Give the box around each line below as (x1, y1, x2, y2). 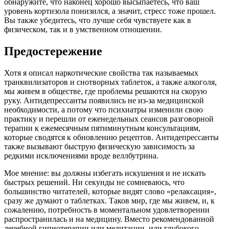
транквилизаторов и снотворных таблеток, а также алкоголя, (4, 78, 217, 87)
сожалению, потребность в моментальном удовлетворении (4, 205, 210, 215)
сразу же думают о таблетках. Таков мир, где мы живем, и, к (4, 196, 215, 205)
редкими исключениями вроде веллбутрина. (4, 151, 158, 161)
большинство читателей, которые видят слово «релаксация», (4, 187, 216, 196)
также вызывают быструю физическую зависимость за (4, 142, 195, 151)
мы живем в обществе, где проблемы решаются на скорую (4, 87, 207, 96)
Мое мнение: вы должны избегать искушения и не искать (4, 169, 205, 178)
